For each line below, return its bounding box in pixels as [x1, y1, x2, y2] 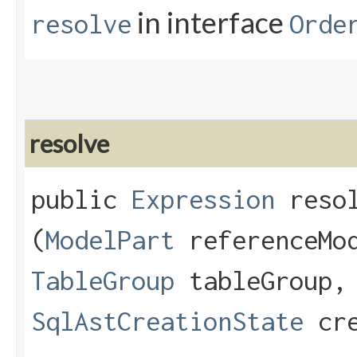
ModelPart [45, 225, 175, 256]
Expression [131, 184, 275, 215]
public [31, 184, 131, 215]
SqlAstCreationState [31, 306, 304, 337]
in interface [131, 5, 289, 41]
